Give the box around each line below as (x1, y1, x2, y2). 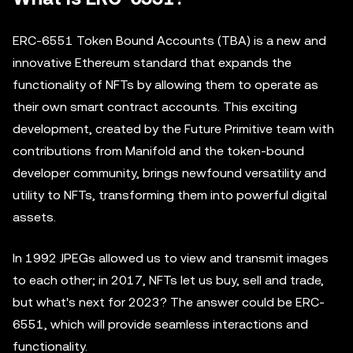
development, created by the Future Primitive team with (13, 121, 334, 136)
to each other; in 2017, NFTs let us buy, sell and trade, (13, 273, 324, 288)
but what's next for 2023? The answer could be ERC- (13, 295, 325, 310)
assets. (13, 210, 56, 225)
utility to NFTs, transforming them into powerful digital (13, 188, 327, 203)
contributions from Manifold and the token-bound (13, 143, 304, 158)
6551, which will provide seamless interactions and (13, 317, 308, 332)
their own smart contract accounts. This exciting (13, 99, 297, 114)
